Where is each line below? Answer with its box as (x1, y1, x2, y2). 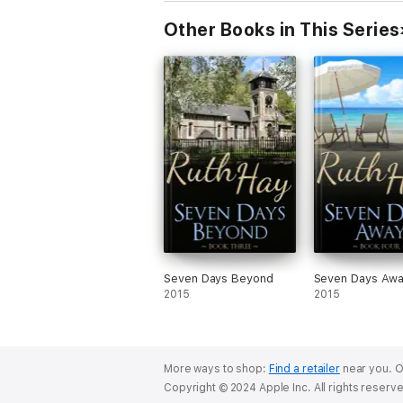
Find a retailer (268, 363, 340, 375)
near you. (339, 363, 395, 375)
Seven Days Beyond (164, 272, 273, 285)
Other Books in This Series (164, 19, 400, 40)
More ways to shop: (164, 363, 269, 375)
